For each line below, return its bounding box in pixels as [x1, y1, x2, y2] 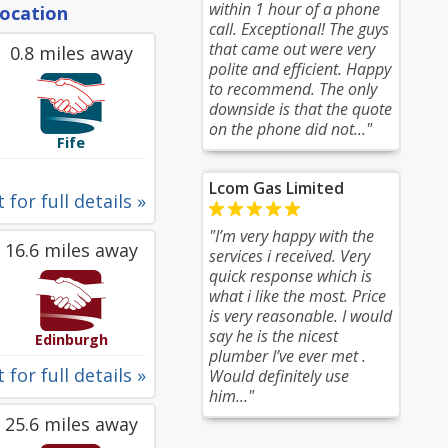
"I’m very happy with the [209, 225, 374, 247]
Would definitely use [209, 365, 349, 387]
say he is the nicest [209, 325, 338, 347]
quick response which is [209, 265, 372, 287]
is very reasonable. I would [209, 305, 392, 327]
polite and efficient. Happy [209, 58, 391, 80]
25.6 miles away [4, 412, 138, 436]
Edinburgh [34, 330, 108, 349]
